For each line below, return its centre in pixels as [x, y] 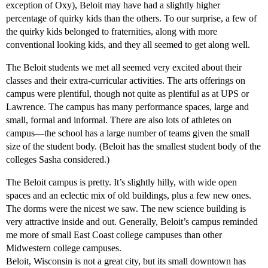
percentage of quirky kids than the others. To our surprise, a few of [131, 19]
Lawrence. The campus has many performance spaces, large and [127, 107]
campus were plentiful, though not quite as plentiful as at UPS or [127, 94]
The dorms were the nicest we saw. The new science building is [126, 209]
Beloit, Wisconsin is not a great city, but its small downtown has [126, 261]
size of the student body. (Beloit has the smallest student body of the [133, 147]
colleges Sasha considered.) [58, 160]
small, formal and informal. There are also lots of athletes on [119, 120]
